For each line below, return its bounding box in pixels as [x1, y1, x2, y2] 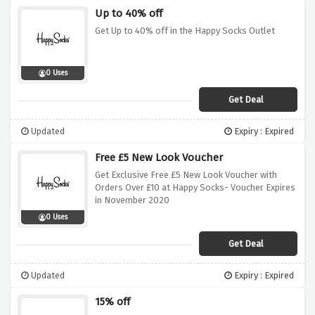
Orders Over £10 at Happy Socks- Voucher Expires [95, 182, 295, 193]
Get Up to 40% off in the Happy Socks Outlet [95, 25, 275, 37]
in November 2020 [95, 195, 169, 206]
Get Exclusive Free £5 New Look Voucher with [95, 169, 277, 181]
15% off [95, 295, 130, 309]
